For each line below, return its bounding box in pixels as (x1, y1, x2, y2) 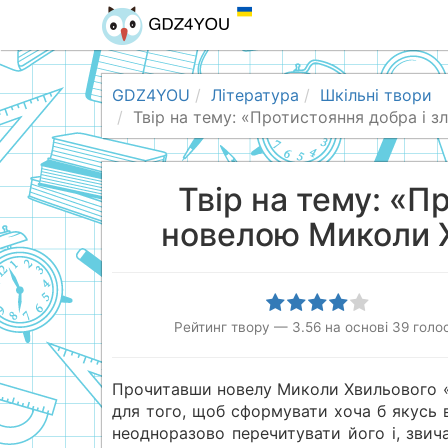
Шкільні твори (320, 85, 432, 105)
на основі (321, 319, 393, 335)
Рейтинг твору (174, 319, 271, 335)
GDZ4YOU (112, 85, 190, 105)
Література (211, 85, 299, 105)
